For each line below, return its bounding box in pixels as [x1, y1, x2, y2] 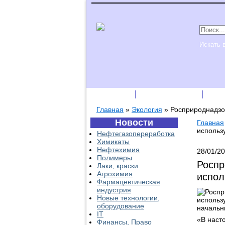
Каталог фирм [142, 90, 198, 98]
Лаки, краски [97, 162, 138, 170]
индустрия [97, 186, 131, 194]
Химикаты [97, 138, 130, 146]
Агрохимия [97, 170, 133, 178]
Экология [132, 105, 162, 114]
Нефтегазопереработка [97, 130, 175, 138]
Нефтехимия [97, 146, 140, 154]
